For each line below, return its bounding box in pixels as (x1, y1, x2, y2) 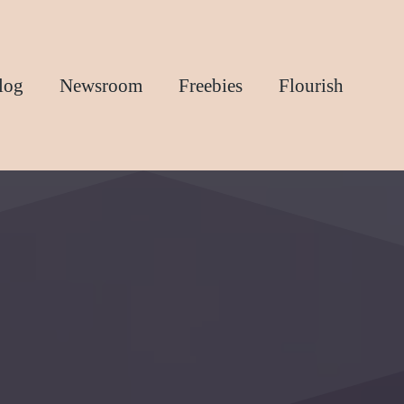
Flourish (279, 74, 344, 96)
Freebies (179, 74, 243, 96)
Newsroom (60, 74, 143, 96)
